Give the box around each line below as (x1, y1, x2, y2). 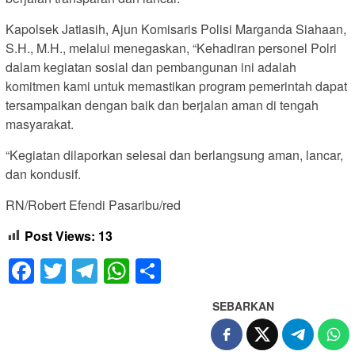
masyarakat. (6, 114, 74, 133)
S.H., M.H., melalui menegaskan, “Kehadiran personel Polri (6, 38, 337, 57)
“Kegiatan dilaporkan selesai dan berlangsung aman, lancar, (6, 145, 343, 164)
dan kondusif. (6, 164, 81, 183)
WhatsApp (129, 253, 246, 290)
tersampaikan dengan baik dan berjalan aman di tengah (6, 95, 319, 114)
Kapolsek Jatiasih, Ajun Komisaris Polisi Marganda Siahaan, (6, 19, 346, 38)
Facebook (34, 253, 146, 290)
